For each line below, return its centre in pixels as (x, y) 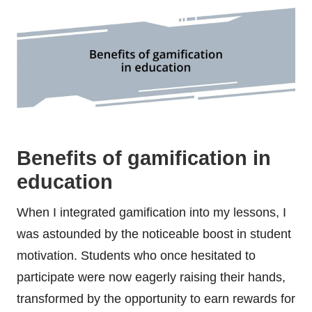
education (65, 182)
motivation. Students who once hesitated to (136, 256)
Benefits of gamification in (144, 158)
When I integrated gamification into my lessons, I (151, 213)
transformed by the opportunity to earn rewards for (156, 299)
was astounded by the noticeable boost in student (154, 234)
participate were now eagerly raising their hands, (151, 278)
